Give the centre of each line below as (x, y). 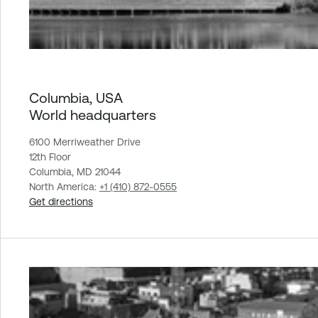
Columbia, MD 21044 (75, 171)
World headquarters (93, 114)
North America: (64, 186)
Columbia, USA (76, 97)
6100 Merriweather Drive (85, 142)
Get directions (61, 201)
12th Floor (50, 157)
